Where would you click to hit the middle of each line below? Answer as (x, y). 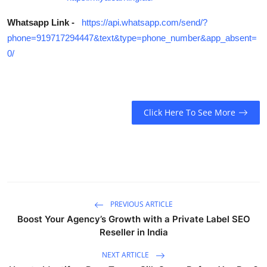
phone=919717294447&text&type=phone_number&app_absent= (132, 38)
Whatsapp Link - (41, 22)
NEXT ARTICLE (126, 254)
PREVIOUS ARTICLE (141, 204)
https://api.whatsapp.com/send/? (145, 22)
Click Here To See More (189, 113)
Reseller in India (133, 232)
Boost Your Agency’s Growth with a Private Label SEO (133, 219)
